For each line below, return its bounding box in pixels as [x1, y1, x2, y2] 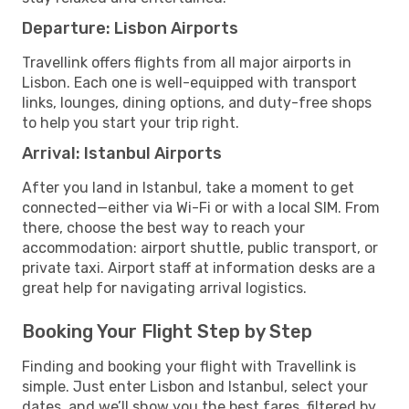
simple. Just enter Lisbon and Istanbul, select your [22, 377, 368, 395]
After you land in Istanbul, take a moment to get [22, 178, 354, 196]
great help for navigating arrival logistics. [22, 278, 307, 297]
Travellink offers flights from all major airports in [22, 53, 351, 71]
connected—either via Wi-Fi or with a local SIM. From [22, 198, 380, 216]
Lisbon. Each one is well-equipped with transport [22, 73, 357, 91]
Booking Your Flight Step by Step [22, 320, 312, 342]
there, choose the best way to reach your [22, 218, 305, 236]
